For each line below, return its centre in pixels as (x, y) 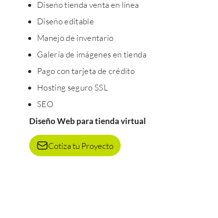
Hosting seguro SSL (73, 87)
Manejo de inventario (75, 38)
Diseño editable (66, 21)
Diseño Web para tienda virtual (88, 121)
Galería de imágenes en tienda (92, 54)
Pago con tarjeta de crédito (86, 71)
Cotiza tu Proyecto (81, 145)
